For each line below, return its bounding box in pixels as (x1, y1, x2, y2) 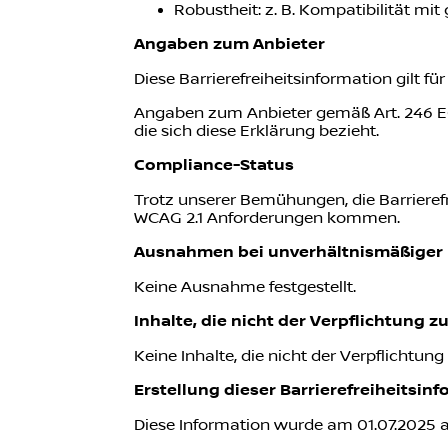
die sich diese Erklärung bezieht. (134, 122, 380, 140)
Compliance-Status (134, 156, 295, 175)
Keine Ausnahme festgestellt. (134, 278, 357, 296)
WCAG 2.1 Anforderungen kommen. (134, 209, 401, 227)
